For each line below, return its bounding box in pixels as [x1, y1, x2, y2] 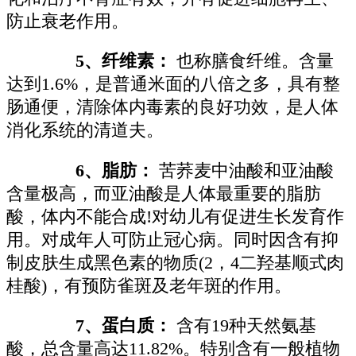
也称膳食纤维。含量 [172, 52, 335, 72]
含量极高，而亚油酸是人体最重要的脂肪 [6, 184, 321, 203]
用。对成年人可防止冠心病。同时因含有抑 [6, 230, 339, 250]
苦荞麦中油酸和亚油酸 [154, 161, 335, 180]
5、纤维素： [41, 52, 172, 72]
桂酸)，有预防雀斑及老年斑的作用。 [6, 276, 292, 296]
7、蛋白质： [41, 316, 172, 336]
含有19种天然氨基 [172, 316, 317, 336]
